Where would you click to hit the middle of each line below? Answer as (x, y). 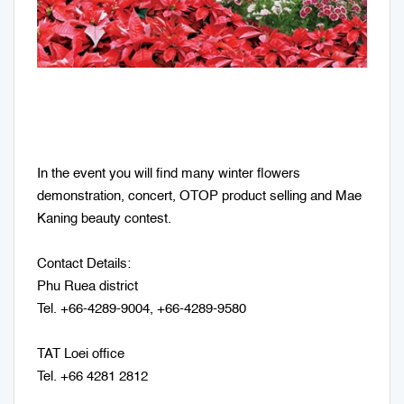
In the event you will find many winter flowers (169, 173)
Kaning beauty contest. (104, 218)
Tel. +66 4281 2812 (92, 376)
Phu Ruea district (87, 286)
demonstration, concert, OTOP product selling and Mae (199, 196)
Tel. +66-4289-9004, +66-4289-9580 (145, 308)
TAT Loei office (81, 353)
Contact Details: (84, 263)
